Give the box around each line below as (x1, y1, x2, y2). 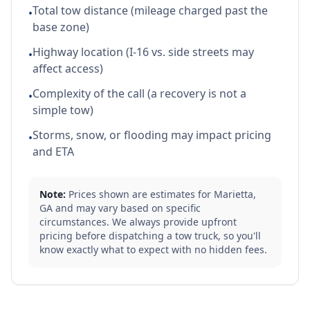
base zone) (33, 19, 89, 35)
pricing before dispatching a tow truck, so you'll (39, 229, 261, 242)
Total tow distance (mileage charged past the (33, 3, 268, 18)
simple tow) (33, 102, 93, 118)
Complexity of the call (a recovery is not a (33, 86, 246, 101)
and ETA (33, 144, 74, 159)
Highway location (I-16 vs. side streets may (33, 44, 254, 60)
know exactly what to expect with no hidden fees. (39, 243, 267, 256)
